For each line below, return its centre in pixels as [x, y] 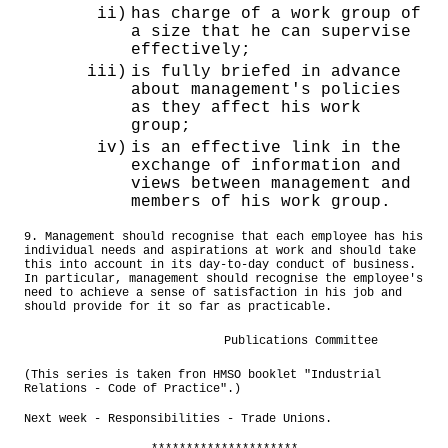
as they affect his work [246, 108]
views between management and [271, 184]
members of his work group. [261, 202]
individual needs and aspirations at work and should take [220, 251]
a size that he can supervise [271, 32]
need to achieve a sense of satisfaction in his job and [213, 293]
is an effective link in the [266, 148]
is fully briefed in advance [266, 72]
